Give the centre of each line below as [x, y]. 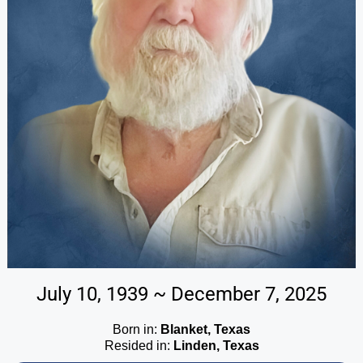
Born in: [137, 329]
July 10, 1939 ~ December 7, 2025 [181, 294]
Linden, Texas [216, 345]
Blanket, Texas [205, 329]
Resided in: [139, 345]
